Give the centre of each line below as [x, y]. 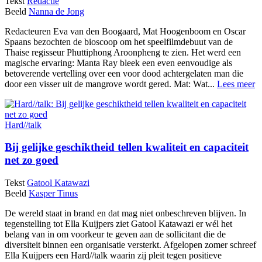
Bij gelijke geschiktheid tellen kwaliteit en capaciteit [127, 147]
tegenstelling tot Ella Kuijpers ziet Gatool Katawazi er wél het [118, 223]
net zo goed [32, 160]
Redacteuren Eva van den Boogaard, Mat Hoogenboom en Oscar [125, 31]
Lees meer [236, 84]
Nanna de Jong [56, 11]
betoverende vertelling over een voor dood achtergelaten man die [124, 73]
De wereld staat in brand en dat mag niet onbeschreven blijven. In [125, 213]
